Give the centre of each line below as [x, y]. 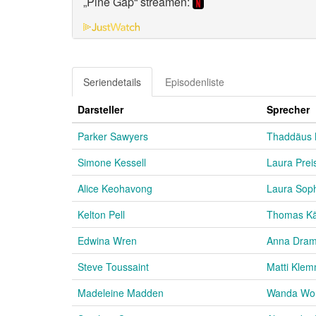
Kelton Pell [101, 214]
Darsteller [101, 109]
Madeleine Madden [121, 292]
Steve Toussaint [113, 266]
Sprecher [288, 109]
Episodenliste [195, 81]
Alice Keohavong [115, 188]
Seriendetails [112, 81]
